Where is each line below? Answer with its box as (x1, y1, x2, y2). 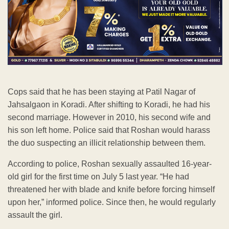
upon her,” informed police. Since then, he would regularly (8, 198, 216, 207)
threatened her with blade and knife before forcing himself (8, 185, 215, 194)
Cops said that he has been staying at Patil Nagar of (8, 87, 195, 97)
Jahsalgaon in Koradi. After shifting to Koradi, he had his (8, 100, 210, 109)
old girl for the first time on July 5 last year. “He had (8, 172, 189, 181)
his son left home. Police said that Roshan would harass (8, 126, 210, 135)
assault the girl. (8, 211, 62, 220)
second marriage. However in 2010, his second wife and (8, 113, 211, 122)
